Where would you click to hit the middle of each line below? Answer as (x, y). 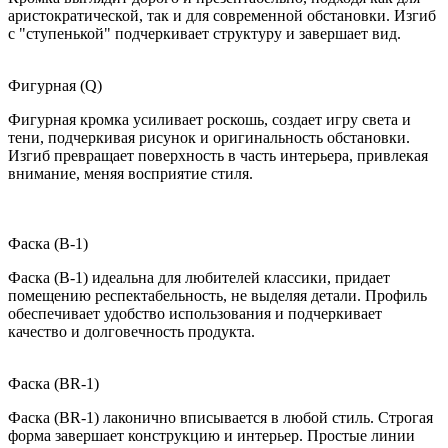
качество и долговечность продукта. (131, 332)
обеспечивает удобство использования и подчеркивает (195, 314)
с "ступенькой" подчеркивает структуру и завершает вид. (204, 34)
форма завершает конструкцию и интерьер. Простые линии (211, 436)
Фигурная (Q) (55, 86)
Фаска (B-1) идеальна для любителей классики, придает (199, 278)
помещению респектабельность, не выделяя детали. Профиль (217, 296)
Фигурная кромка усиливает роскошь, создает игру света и (209, 120)
